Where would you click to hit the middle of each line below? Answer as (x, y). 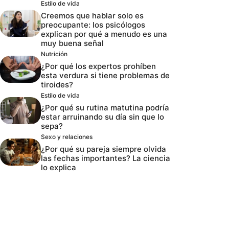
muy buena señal (72, 43)
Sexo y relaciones (67, 136)
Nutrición (54, 54)
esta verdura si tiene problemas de (105, 75)
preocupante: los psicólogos (93, 25)
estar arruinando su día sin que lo (102, 117)
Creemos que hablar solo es (92, 15)
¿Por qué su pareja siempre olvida (104, 149)
